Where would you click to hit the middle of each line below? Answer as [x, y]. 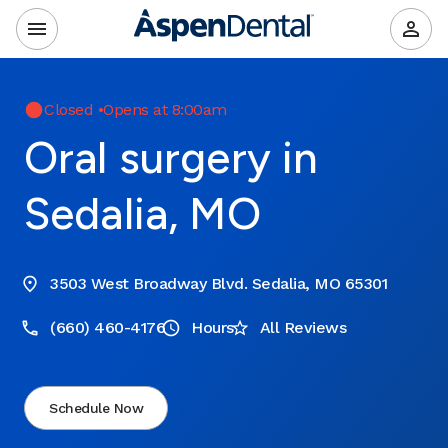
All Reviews [302, 327]
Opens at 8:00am [165, 109]
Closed [68, 109]
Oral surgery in [171, 157]
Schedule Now [96, 408]
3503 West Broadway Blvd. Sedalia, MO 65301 [218, 283]
